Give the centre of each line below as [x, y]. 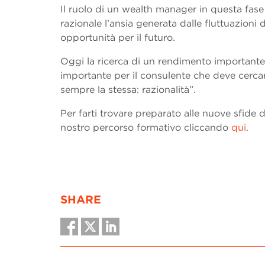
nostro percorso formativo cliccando [146, 128]
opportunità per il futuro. [118, 38]
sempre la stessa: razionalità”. [128, 90]
